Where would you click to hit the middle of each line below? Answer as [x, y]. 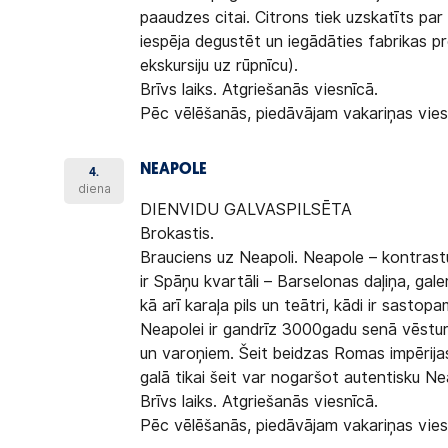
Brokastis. [177, 234]
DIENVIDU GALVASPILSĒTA [246, 210]
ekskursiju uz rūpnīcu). [219, 66]
